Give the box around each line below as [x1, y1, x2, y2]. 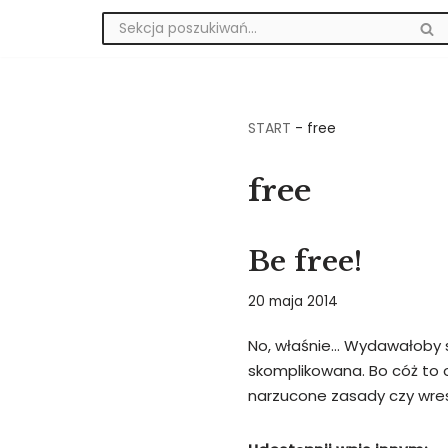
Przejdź [15, 44, 67, 65]
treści [15, 94, 57, 115]
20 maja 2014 [248, 292, 339, 311]
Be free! [248, 244, 363, 279]
